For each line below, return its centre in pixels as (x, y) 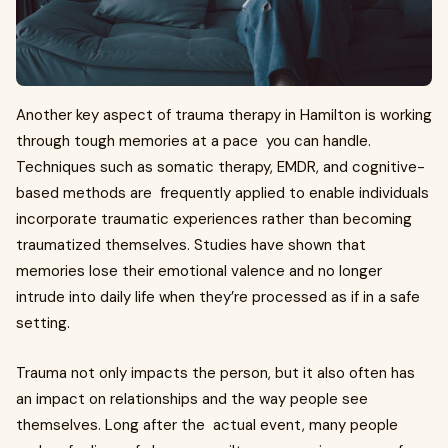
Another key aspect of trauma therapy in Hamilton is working (224, 115)
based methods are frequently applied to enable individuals (222, 193)
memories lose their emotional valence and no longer (199, 271)
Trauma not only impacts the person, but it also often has (215, 373)
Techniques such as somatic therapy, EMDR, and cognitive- (220, 167)
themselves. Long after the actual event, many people (207, 425)
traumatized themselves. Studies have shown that (191, 245)
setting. (43, 323)
